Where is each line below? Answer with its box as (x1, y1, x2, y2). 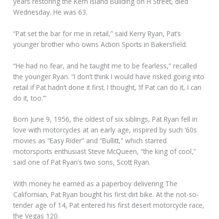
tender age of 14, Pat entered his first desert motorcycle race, (13, 200, 205, 210)
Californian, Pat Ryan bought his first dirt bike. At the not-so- (13, 190, 199, 199)
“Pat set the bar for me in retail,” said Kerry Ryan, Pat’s (13, 28, 181, 38)
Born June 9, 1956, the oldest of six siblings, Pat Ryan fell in (13, 114, 198, 124)
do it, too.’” (13, 93, 47, 103)
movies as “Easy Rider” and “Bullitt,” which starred (13, 136, 167, 146)
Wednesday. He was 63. (13, 7, 88, 17)
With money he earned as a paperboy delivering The (13, 179, 178, 189)
